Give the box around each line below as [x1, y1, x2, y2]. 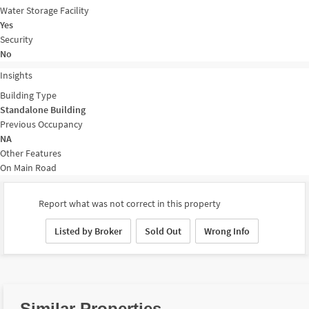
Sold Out [145, 224, 181, 237]
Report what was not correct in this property [39, 197, 221, 210]
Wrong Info [204, 224, 250, 237]
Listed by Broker [54, 224, 122, 237]
